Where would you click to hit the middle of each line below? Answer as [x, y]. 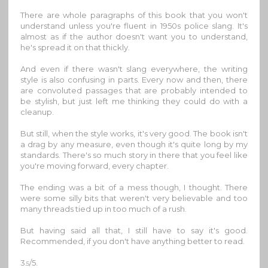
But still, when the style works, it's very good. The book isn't [134, 133]
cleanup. [37, 112]
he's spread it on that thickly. [75, 47]
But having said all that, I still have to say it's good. [134, 230]
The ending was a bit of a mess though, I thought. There [134, 187]
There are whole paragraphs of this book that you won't [134, 15]
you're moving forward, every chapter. [95, 165]
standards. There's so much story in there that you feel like [134, 155]
